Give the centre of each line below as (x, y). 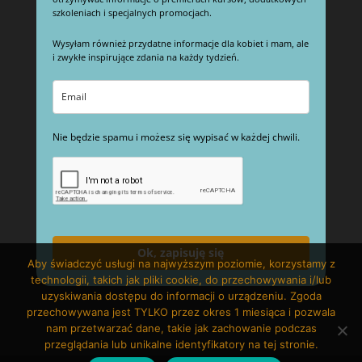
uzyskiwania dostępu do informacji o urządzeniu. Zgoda (181, 296)
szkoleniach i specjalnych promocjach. (133, 13)
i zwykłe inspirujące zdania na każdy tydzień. (145, 57)
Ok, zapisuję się (181, 253)
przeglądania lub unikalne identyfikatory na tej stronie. (181, 344)
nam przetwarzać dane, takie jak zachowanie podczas (181, 328)
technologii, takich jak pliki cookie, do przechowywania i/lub (181, 280)
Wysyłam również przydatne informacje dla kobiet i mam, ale (180, 44)
